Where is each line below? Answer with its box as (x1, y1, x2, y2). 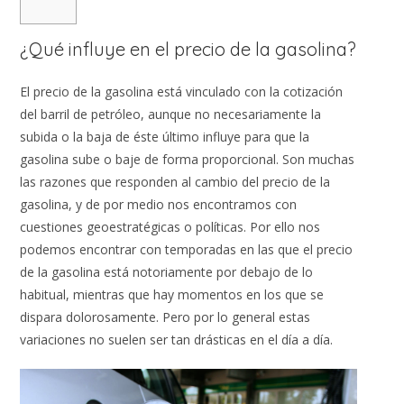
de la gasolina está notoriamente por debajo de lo (20, 262, 314, 280)
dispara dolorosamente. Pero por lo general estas (20, 308, 311, 326)
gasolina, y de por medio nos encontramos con (20, 195, 298, 213)
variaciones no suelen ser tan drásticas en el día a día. (20, 330, 334, 348)
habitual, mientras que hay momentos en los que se (20, 285, 325, 303)
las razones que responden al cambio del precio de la (20, 172, 331, 190)
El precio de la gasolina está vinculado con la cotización (20, 82, 344, 100)
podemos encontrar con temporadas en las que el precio (20, 240, 353, 258)
